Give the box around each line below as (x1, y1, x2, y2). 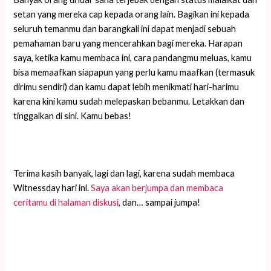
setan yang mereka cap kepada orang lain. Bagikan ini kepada (13, 9, 250, 20)
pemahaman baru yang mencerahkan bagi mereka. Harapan (13, 38, 243, 49)
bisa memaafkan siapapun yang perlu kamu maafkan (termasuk (13, 67, 255, 78)
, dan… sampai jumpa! (119, 197, 201, 207)
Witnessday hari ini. (13, 182, 91, 193)
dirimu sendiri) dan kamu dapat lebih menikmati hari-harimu (13, 82, 240, 93)
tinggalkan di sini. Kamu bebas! (13, 111, 132, 122)
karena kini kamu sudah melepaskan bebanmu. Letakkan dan (13, 96, 245, 107)
